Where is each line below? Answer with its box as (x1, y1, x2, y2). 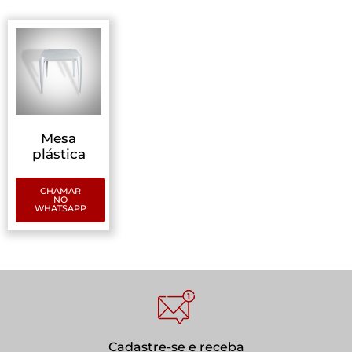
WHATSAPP (35, 202, 86, 214)
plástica (31, 145, 86, 162)
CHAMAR (40, 185, 81, 196)
